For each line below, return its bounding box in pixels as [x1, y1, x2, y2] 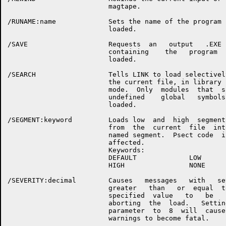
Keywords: [8, 146, 145, 154]
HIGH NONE [8, 161, 205, 169]
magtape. [8, 3, 141, 10]
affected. [8, 139, 145, 146]
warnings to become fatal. [8, 214, 209, 222]
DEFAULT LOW [8, 154, 201, 161]
